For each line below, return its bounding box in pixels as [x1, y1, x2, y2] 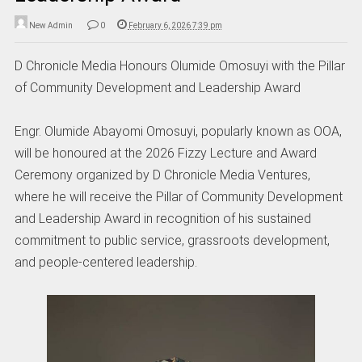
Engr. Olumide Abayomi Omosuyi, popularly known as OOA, [14, 123, 342, 139]
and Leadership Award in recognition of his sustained [14, 210, 311, 226]
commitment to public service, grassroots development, [14, 232, 330, 248]
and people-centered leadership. [14, 254, 197, 270]
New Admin [28, 20, 73, 30]
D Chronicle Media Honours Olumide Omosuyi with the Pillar [14, 57, 345, 74]
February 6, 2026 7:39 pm [128, 20, 222, 30]
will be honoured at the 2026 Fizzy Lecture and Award [14, 145, 317, 161]
